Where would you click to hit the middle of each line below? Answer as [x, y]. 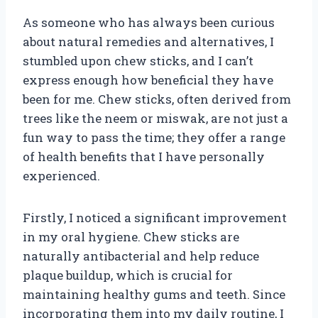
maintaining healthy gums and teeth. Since [154, 294]
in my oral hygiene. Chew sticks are [131, 236]
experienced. [61, 175]
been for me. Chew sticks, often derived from [157, 99]
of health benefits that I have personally [144, 156]
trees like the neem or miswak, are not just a [155, 118]
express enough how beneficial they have [148, 79]
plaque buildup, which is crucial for [128, 275]
